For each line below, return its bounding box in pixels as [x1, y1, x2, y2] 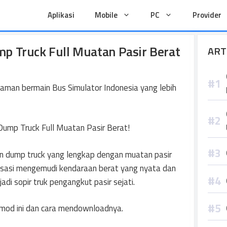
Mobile [95, 9, 118, 21]
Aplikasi [48, 9, 74, 21]
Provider [193, 9, 221, 21]
